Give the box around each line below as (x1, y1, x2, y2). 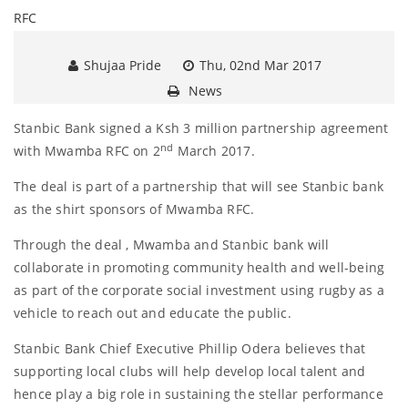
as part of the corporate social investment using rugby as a (14, 281, 384, 299)
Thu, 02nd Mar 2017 (199, 56, 321, 74)
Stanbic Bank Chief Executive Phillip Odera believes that (14, 340, 366, 357)
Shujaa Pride (84, 56, 161, 74)
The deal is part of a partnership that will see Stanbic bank (14, 178, 384, 195)
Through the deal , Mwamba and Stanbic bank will (14, 236, 330, 253)
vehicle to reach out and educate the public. (14, 304, 291, 321)
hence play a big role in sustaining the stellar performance (14, 385, 383, 403)
